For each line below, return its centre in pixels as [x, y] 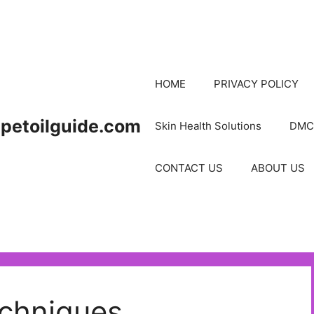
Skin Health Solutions [208, 125]
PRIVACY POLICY [256, 83]
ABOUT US [278, 168]
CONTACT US [189, 168]
